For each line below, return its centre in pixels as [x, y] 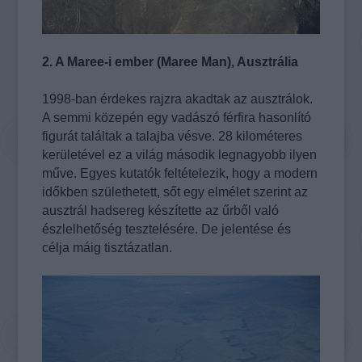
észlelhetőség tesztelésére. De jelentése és [167, 229]
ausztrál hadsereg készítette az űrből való [161, 211]
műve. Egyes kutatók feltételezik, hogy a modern [180, 174]
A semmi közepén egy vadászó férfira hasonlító [177, 118]
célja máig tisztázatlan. [107, 248]
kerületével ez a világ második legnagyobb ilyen [180, 155]
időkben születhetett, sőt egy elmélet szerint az [175, 192]
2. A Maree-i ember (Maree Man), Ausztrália [170, 62]
